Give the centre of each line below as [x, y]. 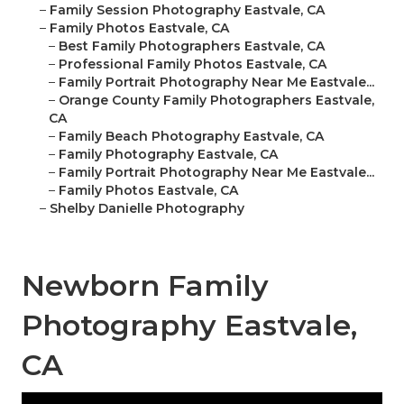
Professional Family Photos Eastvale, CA [193, 64]
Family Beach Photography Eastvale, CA [191, 137]
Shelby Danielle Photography [147, 209]
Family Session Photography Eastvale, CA [187, 10]
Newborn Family [145, 286]
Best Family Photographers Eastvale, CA [192, 46]
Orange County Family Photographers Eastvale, [216, 101]
